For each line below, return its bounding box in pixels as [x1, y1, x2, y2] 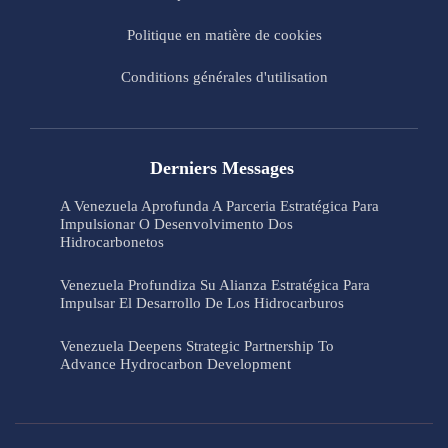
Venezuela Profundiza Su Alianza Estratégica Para [60, 276, 370, 293]
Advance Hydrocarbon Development [60, 355, 291, 372]
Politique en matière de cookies [126, 26, 322, 43]
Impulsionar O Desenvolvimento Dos [60, 215, 293, 232]
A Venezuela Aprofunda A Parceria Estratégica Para [60, 197, 379, 214]
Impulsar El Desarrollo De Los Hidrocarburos [60, 294, 344, 311]
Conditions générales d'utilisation [120, 68, 328, 85]
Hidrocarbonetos [60, 233, 164, 250]
